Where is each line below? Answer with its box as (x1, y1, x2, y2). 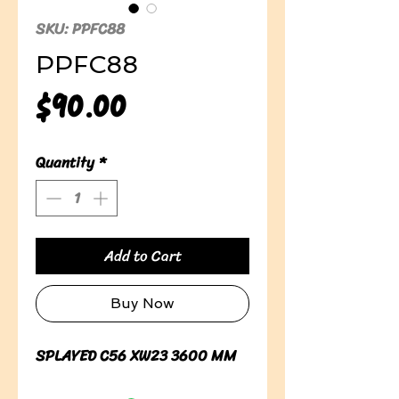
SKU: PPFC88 (36, 14, 125, 42)
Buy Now (110, 295, 175, 313)
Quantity (36, 148, 94, 175)
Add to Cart (103, 242, 182, 270)
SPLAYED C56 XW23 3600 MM (36, 342, 237, 370)
